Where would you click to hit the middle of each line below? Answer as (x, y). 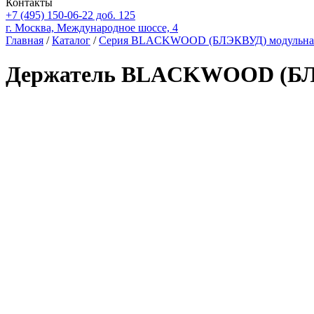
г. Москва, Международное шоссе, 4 (92, 28)
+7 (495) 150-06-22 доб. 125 (70, 15)
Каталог (71, 40)
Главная (25, 40)
